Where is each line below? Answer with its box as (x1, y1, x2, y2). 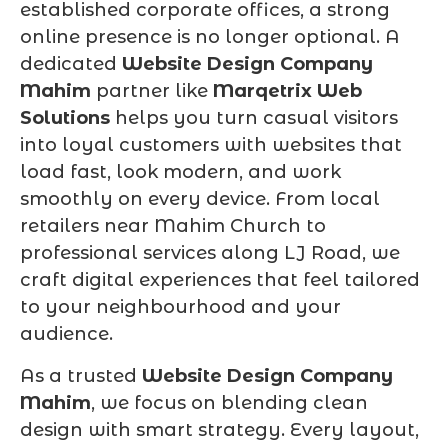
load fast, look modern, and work (20, 161, 341, 184)
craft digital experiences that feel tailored (20, 269, 420, 292)
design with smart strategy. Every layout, (20, 418, 419, 441)
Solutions (20, 107, 110, 130)
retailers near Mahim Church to (20, 215, 326, 238)
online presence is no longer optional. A (20, 26, 400, 49)
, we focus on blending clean (91, 391, 368, 414)
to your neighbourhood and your (20, 296, 341, 319)
